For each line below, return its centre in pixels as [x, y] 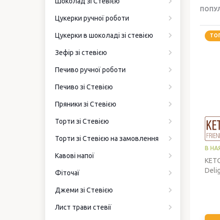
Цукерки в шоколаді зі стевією [104, 35]
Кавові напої [75, 156]
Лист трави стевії [83, 207]
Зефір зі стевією [81, 53]
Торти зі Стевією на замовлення [107, 138]
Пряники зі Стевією [86, 104]
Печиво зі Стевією [84, 87]
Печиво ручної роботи [90, 70]
